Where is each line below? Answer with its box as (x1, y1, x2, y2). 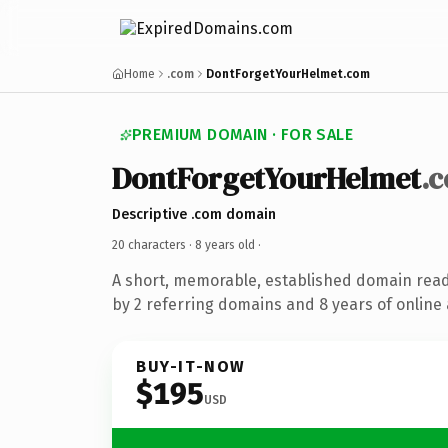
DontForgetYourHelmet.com (206, 67, 370, 81)
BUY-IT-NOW (136, 356, 246, 376)
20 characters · (112, 237, 195, 252)
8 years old (195, 237, 255, 252)
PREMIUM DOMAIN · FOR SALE (132, 125, 353, 144)
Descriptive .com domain (112, 205, 276, 223)
